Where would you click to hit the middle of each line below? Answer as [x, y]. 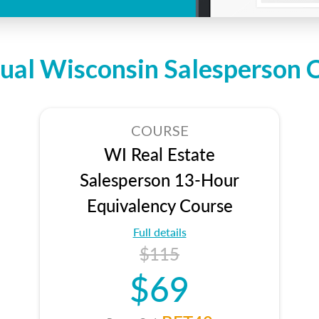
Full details [159, 232]
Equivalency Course [159, 205]
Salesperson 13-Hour [159, 179]
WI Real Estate [159, 154]
